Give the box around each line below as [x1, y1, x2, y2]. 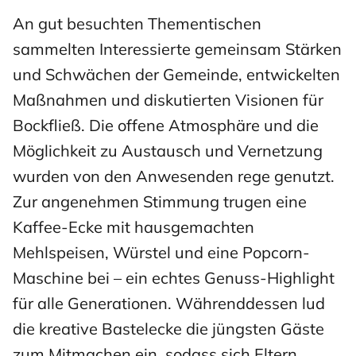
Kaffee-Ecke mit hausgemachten [13, 216, 254, 237]
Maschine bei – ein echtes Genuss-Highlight [13, 267, 335, 288]
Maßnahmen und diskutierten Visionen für [13, 89, 323, 110]
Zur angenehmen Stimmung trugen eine [13, 191, 307, 211]
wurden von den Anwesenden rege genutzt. [13, 165, 335, 186]
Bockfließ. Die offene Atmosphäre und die [13, 114, 319, 135]
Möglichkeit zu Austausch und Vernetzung [13, 140, 323, 161]
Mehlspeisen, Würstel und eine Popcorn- [13, 242, 310, 262]
